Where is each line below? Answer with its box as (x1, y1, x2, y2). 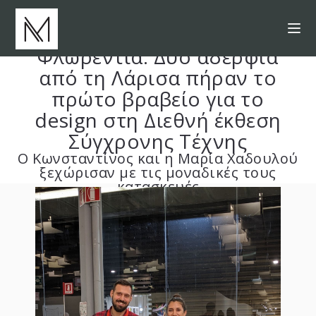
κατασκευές (116, 177, 200, 196)
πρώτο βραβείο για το (51, 85, 265, 112)
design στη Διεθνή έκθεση (34, 107, 281, 133)
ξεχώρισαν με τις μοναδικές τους (39, 163, 276, 182)
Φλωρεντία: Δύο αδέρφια (37, 43, 279, 70)
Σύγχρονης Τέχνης (68, 128, 248, 154)
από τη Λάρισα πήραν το (39, 64, 277, 91)
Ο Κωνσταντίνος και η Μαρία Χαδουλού (18, 149, 298, 168)
